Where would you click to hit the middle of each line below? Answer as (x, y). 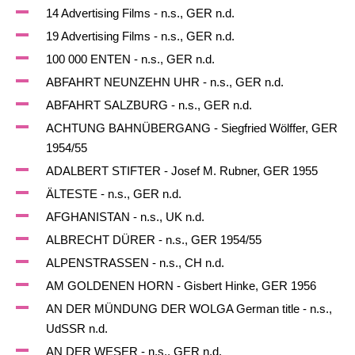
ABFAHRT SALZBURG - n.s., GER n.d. (149, 105)
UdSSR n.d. (76, 328)
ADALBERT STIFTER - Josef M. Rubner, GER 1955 (181, 171)
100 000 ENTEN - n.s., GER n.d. (130, 59)
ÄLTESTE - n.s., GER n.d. (113, 194)
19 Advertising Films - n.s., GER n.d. (140, 36)
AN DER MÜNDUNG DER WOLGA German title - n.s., (189, 309)
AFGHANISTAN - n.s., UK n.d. (125, 217)
